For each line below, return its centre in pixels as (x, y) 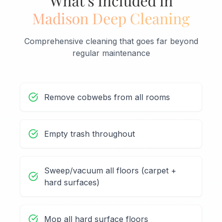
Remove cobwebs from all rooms (107, 97)
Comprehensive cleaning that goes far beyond (111, 41)
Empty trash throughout (89, 134)
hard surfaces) (72, 183)
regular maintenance (111, 53)
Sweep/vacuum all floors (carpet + (110, 171)
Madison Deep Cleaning (111, 19)
